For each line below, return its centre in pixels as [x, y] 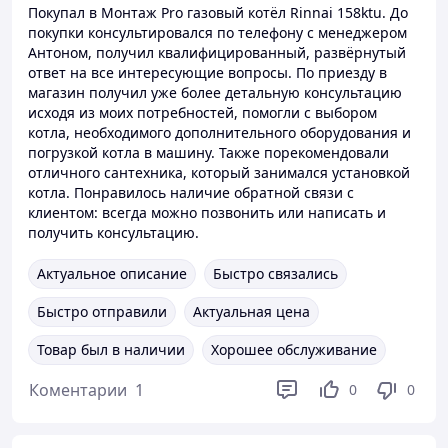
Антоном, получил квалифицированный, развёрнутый [217, 52]
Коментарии [78, 390]
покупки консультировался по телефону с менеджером [217, 32]
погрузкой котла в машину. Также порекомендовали [208, 152]
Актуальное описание [112, 273]
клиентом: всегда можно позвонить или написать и [207, 212]
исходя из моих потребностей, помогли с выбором [202, 112]
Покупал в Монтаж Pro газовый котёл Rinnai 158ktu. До [218, 12]
